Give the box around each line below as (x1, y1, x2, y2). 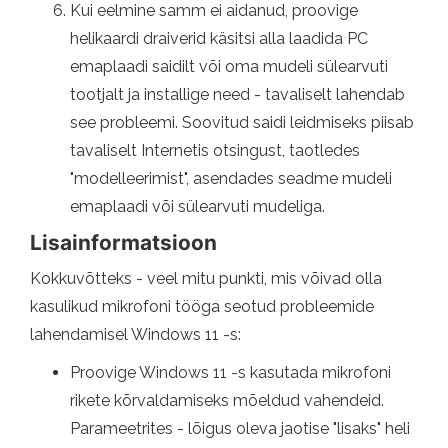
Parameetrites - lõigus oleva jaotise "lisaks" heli (70, 418, 410, 438)
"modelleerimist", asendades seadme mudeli (70, 168, 392, 188)
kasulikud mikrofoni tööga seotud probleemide (30, 296, 374, 316)
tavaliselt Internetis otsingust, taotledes (70, 140, 360, 160)
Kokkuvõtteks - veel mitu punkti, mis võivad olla (30, 268, 382, 288)
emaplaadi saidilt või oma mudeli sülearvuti (70, 56, 388, 76)
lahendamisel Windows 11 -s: (30, 324, 241, 344)
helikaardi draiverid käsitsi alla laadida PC (70, 28, 368, 48)
